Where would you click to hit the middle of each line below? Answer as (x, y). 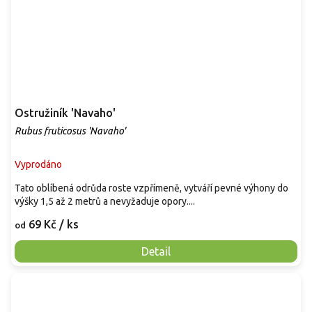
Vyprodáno (38, 164)
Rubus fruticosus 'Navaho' (70, 131)
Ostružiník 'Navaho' (65, 112)
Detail (156, 251)
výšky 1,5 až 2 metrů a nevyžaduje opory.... (105, 201)
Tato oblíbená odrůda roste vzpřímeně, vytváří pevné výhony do (151, 188)
